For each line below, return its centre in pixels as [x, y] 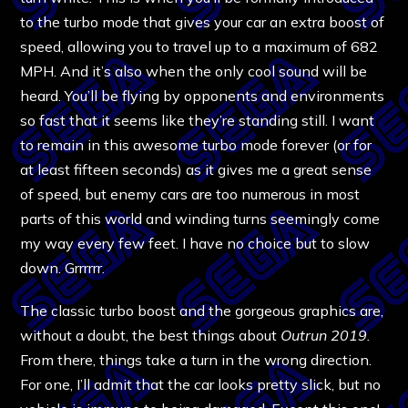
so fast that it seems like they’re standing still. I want [198, 120]
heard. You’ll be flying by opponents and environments [203, 95]
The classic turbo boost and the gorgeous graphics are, [202, 310]
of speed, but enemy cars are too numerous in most [190, 194]
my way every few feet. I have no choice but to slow [195, 243]
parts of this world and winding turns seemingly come [200, 218]
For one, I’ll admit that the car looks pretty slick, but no [201, 384]
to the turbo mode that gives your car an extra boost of [203, 21]
